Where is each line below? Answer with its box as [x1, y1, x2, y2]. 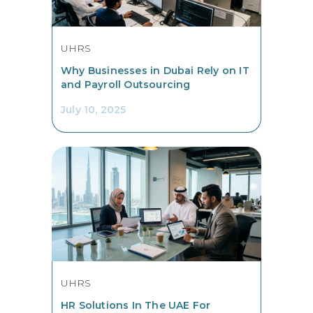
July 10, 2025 [61, 103, 126, 117]
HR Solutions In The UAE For [61, 298, 211, 312]
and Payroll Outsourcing [61, 78, 191, 92]
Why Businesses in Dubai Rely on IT [61, 64, 249, 78]
